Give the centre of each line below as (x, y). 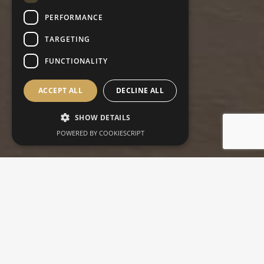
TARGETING (67, 39)
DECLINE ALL (140, 90)
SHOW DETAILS (103, 118)
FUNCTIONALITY (76, 61)
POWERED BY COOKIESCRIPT (100, 133)
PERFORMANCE (74, 17)
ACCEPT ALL (60, 90)
